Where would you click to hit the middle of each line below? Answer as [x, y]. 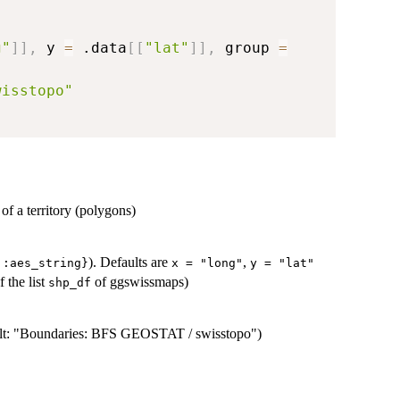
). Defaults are [130, 262]
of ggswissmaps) [140, 282]
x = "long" [207, 263]
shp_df [70, 283]
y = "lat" [282, 263]
